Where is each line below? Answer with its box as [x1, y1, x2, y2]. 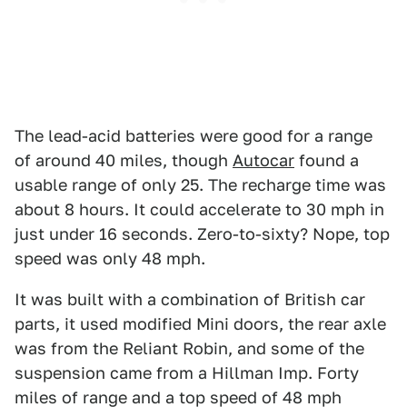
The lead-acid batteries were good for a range [15, 126, 372, 146]
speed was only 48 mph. [15, 249, 205, 269]
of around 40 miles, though [15, 151, 233, 171]
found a [294, 151, 359, 171]
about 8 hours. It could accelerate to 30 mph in [15, 200, 384, 220]
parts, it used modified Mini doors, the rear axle [15, 314, 386, 334]
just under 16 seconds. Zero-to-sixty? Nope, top [15, 224, 390, 244]
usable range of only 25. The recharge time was [15, 175, 386, 195]
